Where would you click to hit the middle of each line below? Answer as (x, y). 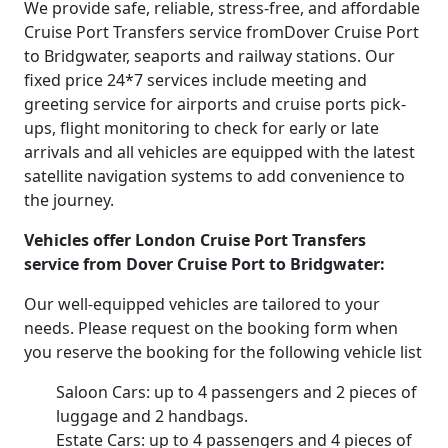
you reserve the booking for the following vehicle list (223, 352)
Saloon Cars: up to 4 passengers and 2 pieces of (236, 392)
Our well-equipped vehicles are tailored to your (202, 304)
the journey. (69, 200)
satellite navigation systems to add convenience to (214, 176)
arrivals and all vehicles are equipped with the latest (219, 152)
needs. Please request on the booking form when (211, 328)
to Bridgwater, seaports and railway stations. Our (209, 56)
